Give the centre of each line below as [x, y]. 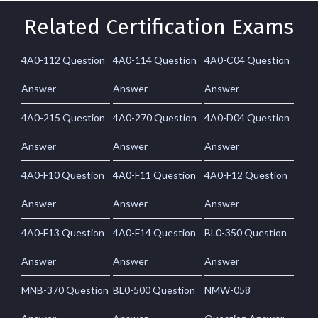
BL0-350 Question [246, 233]
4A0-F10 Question [63, 175]
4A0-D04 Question [247, 118]
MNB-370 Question [65, 290]
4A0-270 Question [155, 118]
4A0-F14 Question [155, 233]
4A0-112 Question [63, 60]
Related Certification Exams [159, 27]
